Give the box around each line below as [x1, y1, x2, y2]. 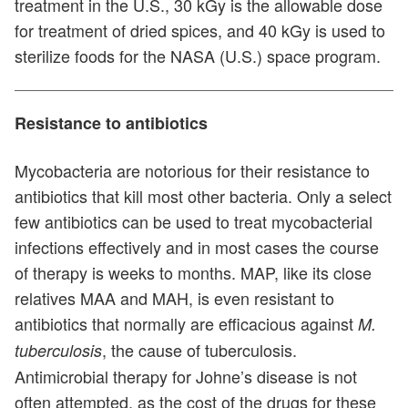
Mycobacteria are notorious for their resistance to [15, 158, 370, 183]
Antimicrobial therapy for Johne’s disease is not [15, 364, 357, 389]
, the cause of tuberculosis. [102, 338, 297, 362]
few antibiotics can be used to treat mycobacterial [15, 209, 372, 234]
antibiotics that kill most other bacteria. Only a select [15, 184, 392, 209]
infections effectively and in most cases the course [15, 235, 379, 260]
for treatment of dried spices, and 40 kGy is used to [15, 18, 385, 43]
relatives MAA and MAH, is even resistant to [15, 286, 334, 311]
